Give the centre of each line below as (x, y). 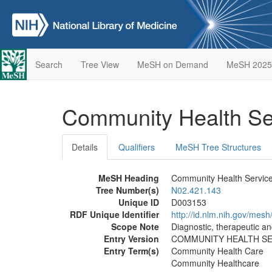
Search (49, 64)
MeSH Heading (129, 178)
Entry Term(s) (131, 251)
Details (85, 147)
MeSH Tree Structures (218, 147)
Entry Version (131, 239)
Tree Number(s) (127, 190)
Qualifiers (137, 147)
